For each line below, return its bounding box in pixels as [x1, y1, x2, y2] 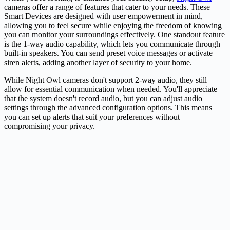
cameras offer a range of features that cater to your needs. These [4, 3, 210, 12]
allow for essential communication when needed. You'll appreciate [4, 85, 217, 94]
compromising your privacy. [4, 122, 95, 131]
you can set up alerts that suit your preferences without [4, 112, 180, 122]
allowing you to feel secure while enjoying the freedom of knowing [4, 21, 222, 30]
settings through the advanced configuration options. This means [4, 103, 212, 112]
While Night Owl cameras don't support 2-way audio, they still [4, 75, 207, 85]
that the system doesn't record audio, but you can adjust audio [4, 94, 202, 103]
